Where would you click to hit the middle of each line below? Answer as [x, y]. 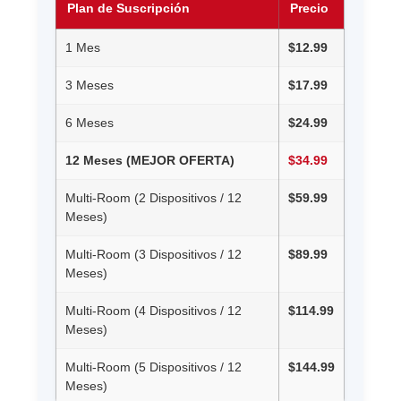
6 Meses [90, 123]
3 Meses [90, 85]
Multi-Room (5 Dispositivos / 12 [154, 367]
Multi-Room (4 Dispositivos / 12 [154, 311]
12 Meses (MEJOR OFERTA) [150, 161]
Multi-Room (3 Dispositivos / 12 [154, 255]
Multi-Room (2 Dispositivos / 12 [154, 198]
